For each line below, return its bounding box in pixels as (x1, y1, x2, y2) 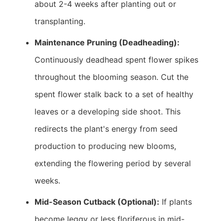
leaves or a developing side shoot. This (35, 107, 181, 116)
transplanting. (35, 16, 85, 26)
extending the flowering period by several (35, 158, 191, 168)
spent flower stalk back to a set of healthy (35, 89, 193, 99)
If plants (159, 197, 192, 207)
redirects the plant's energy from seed (35, 124, 178, 134)
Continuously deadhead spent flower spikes (35, 55, 198, 65)
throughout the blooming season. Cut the (35, 72, 188, 82)
